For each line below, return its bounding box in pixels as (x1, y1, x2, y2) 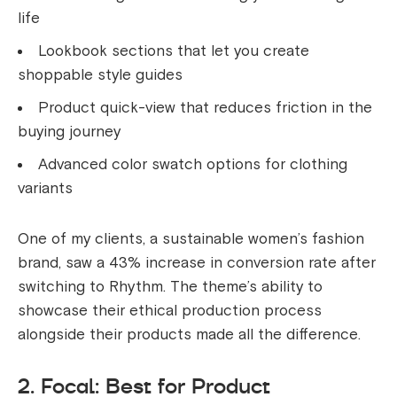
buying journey (18, 122, 121, 142)
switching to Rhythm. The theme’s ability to (18, 277, 323, 297)
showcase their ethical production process (18, 301, 322, 321)
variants (18, 179, 73, 198)
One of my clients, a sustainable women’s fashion (18, 230, 364, 249)
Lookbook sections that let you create (38, 42, 309, 61)
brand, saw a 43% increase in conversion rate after (18, 253, 376, 273)
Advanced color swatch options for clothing (38, 155, 347, 175)
